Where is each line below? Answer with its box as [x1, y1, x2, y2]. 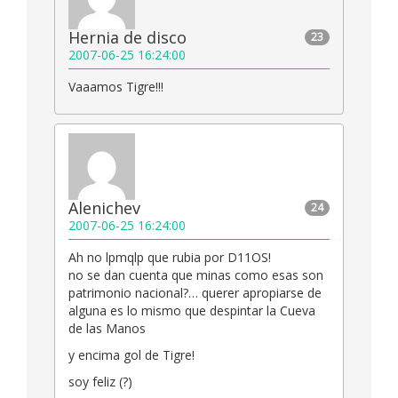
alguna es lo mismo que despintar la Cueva [68, 302, 315, 320]
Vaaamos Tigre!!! [68, 78, 163, 96]
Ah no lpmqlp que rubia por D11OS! [68, 249, 271, 267]
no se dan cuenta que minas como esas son [68, 267, 323, 284]
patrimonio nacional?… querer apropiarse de [68, 284, 322, 302]
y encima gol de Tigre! [68, 346, 195, 364]
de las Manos [68, 320, 146, 338]
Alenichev [68, 197, 140, 219]
